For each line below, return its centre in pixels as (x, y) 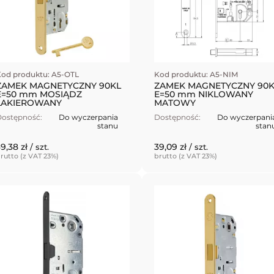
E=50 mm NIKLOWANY (203, 94)
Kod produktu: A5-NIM (196, 74)
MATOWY (175, 102)
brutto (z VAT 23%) (185, 156)
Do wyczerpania (88, 117)
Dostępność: (177, 117)
